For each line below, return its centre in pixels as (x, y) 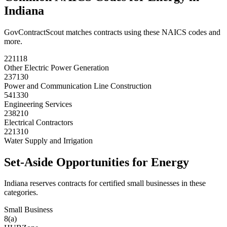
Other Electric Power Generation (56, 67)
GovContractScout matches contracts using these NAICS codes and (112, 32)
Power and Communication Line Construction (78, 86)
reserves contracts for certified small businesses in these (117, 183)
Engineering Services (38, 104)
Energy (170, 162)
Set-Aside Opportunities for (78, 162)
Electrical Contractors (39, 122)
